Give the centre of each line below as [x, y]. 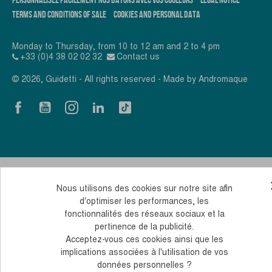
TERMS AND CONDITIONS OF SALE [59, 15]
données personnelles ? [144, 265]
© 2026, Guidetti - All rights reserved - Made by [105, 79]
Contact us [138, 57]
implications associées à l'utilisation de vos [144, 252]
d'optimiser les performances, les [144, 201]
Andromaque [223, 79]
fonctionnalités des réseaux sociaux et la [144, 214]
